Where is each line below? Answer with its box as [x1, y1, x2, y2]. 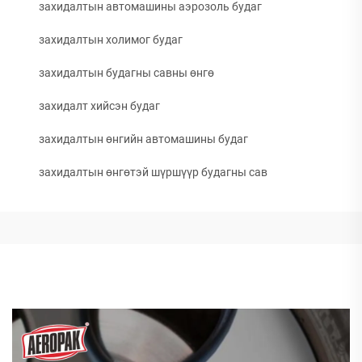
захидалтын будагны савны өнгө [39, 66, 214, 79]
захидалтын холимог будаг [39, 33, 183, 46]
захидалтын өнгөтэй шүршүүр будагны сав [39, 166, 267, 179]
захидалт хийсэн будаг [39, 99, 160, 112]
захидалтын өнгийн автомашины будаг [39, 133, 248, 145]
